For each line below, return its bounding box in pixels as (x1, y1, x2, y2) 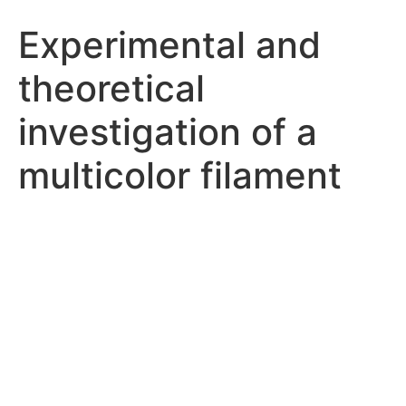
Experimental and (18, 23, 321, 67)
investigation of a (18, 110, 317, 154)
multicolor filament (18, 153, 342, 198)
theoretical (18, 66, 205, 111)
